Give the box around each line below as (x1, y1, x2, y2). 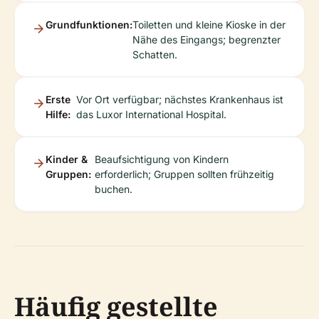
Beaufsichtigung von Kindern (94, 153, 229, 165)
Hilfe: (46, 108, 70, 120)
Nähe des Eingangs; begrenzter (132, 33, 281, 46)
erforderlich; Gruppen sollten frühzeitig (94, 168, 274, 180)
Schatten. (132, 48, 177, 61)
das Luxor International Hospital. (76, 108, 227, 120)
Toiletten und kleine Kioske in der (132, 19, 286, 31)
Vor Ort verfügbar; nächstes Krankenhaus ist (76, 93, 284, 105)
